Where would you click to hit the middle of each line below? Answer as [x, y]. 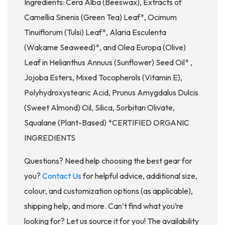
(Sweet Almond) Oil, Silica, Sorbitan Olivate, [99, 107]
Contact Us [62, 176]
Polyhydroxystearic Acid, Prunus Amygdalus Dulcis [111, 92]
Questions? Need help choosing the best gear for [108, 161]
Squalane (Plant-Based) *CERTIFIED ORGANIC [107, 123]
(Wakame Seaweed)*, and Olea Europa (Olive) [105, 47]
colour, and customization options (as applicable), [108, 191]
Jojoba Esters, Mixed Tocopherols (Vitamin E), [103, 77]
